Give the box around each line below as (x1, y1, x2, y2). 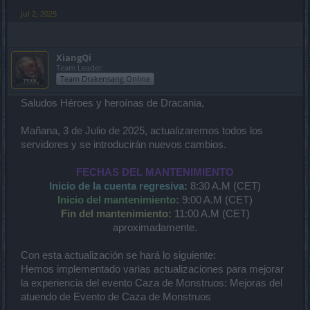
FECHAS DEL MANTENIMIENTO (76, 167, 234, 179)
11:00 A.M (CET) (174, 208, 250, 220)
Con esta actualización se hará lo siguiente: (21, 250, 216, 262)
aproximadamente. (113, 222, 197, 234)
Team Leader (56, 62, 102, 73)
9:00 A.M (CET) (179, 194, 253, 206)
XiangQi (56, 51, 91, 64)
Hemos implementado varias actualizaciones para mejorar (21, 264, 284, 275)
